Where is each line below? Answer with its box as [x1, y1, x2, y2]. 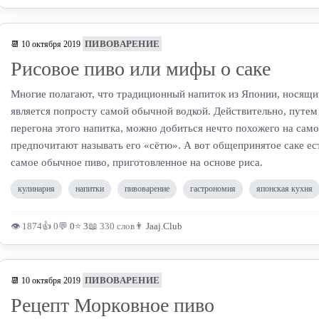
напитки [75, 184, 104, 194]
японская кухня [256, 184, 313, 194]
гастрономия [190, 184, 236, 194]
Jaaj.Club [146, 221, 182, 231]
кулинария [18, 184, 55, 194]
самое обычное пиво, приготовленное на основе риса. [11, 157, 263, 168]
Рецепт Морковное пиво [11, 294, 214, 316]
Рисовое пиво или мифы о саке [11, 58, 271, 80]
